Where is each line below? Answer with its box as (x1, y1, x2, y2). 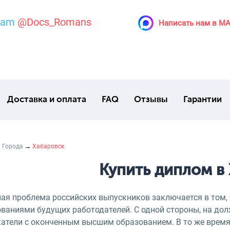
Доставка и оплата (7, 95, 86, 104)
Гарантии (183, 95, 222, 104)
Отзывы (133, 95, 168, 104)
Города (2, 143, 23, 150)
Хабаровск (32, 143, 64, 150)
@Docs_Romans (17, 15, 91, 28)
